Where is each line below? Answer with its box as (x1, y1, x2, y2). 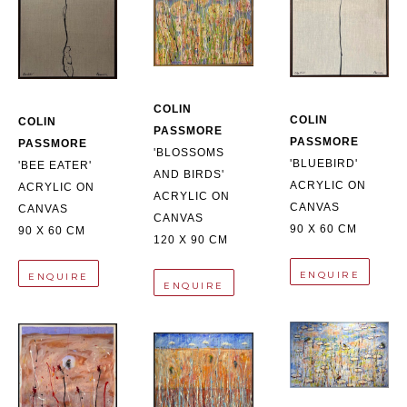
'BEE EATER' (18, 159, 92, 173)
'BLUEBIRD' (289, 157, 358, 171)
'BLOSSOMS (154, 145, 225, 159)
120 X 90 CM (154, 233, 229, 246)
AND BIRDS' (154, 167, 225, 181)
